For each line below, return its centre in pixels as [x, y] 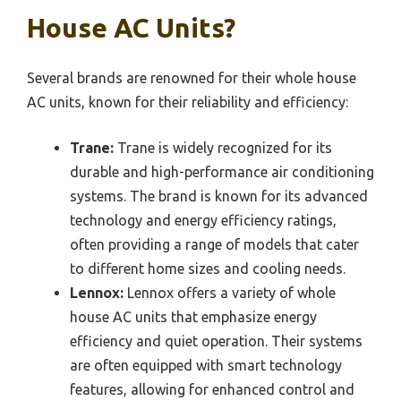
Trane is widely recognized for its [223, 148]
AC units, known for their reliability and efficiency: [188, 102]
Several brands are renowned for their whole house [192, 78]
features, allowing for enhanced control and [212, 390]
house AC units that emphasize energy [193, 317]
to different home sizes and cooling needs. [208, 269]
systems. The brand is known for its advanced [219, 196]
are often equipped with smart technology [206, 366]
